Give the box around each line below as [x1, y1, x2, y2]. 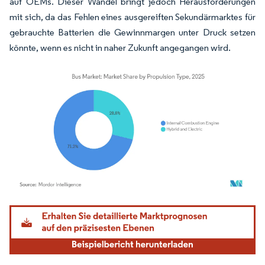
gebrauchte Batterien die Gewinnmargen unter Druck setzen [9, 27, 256, 38]
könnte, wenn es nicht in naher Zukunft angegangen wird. [9, 42, 231, 54]
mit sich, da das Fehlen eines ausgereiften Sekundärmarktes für [9, 11, 256, 23]
